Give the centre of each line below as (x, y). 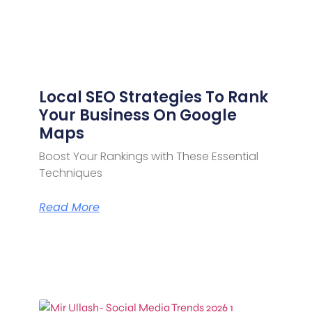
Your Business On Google (138, 115)
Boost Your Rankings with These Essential (148, 156)
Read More (69, 207)
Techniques (70, 173)
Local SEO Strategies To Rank (153, 97)
